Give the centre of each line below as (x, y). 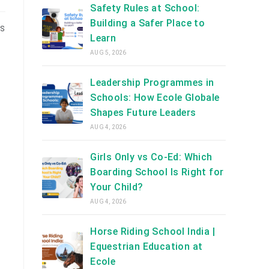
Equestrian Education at (147, 246)
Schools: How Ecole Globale (155, 98)
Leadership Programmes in (152, 83)
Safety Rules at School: (145, 8)
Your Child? (117, 187)
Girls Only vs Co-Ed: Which (151, 157)
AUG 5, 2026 (108, 53)
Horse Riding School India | (153, 231)
